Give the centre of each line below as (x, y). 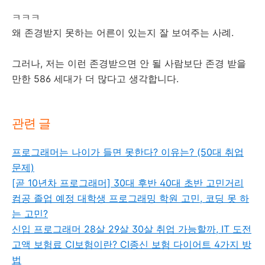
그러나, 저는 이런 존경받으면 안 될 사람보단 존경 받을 (129, 64)
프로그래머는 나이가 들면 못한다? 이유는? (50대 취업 (128, 152)
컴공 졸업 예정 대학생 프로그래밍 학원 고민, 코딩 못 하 (130, 198)
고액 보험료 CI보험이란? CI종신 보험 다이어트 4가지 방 (132, 245)
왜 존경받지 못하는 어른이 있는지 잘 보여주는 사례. (123, 33)
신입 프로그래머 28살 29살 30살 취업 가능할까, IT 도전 (132, 229)
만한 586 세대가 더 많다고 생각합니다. (95, 79)
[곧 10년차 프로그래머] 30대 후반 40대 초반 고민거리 (128, 183)
